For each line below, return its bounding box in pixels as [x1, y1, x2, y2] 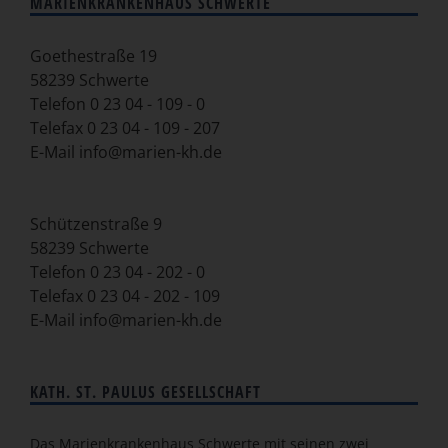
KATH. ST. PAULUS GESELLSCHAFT [30, 380, 261, 403]
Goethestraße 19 [30, 44, 157, 67]
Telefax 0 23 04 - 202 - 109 [30, 284, 220, 307]
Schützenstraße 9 [30, 212, 162, 235]
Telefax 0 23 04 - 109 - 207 [30, 116, 220, 139]
